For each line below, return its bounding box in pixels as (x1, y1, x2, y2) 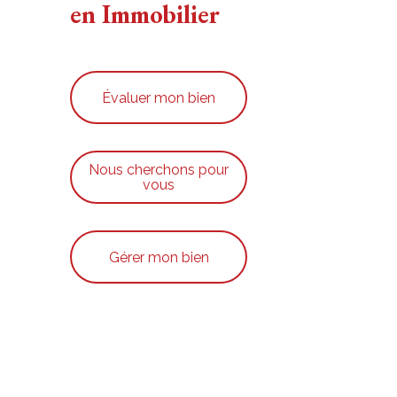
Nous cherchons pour (89, 161, 230, 179)
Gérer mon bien (108, 248, 209, 266)
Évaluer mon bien (102, 89, 216, 106)
